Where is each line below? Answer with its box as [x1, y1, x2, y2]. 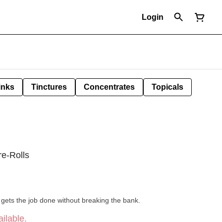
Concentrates [84, 83, 135, 91]
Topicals [152, 83, 183, 91]
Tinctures [31, 83, 67, 91]
